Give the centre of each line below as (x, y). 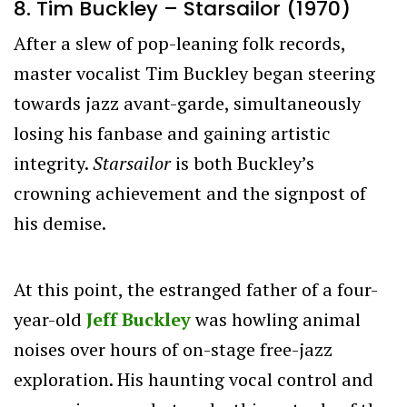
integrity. (53, 163)
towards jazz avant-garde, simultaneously (187, 103)
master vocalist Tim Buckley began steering (194, 73)
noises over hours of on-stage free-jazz (173, 349)
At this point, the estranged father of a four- (196, 289)
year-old (50, 319)
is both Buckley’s (245, 163)
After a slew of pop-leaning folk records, (179, 43)
